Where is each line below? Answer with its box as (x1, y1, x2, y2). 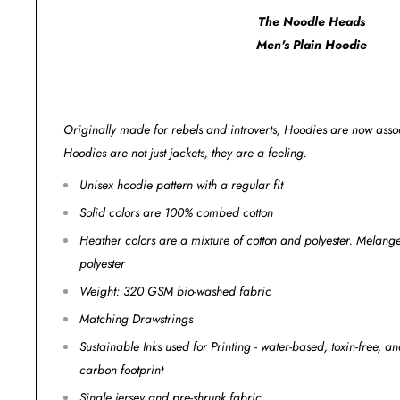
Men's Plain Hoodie (255, 35, 367, 54)
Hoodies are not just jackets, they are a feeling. (63, 144, 307, 162)
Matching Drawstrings (79, 310, 193, 329)
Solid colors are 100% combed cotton (79, 204, 273, 222)
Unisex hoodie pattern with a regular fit (79, 176, 283, 195)
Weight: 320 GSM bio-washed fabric (79, 282, 271, 301)
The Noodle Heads (257, 12, 365, 30)
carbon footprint (79, 361, 163, 379)
